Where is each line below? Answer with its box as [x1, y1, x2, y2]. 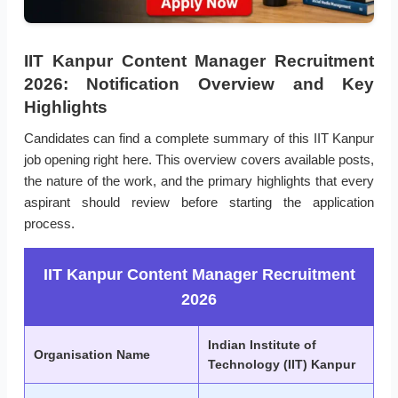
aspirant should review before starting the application [23, 195, 375, 211]
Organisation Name [34, 347, 150, 362]
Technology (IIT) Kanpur [208, 357, 355, 372]
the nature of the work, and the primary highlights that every [23, 173, 375, 189]
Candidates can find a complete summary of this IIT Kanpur [23, 131, 375, 147]
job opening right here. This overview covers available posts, [23, 152, 375, 168]
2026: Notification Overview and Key [23, 75, 375, 94]
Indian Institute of [208, 338, 316, 353]
